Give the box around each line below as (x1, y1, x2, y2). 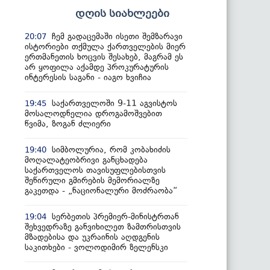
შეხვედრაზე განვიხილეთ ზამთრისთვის (25, 221, 181, 232)
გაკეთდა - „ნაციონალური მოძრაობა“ (25, 185, 177, 196)
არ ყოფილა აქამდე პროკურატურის (25, 61, 169, 72)
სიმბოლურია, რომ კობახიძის (52, 144, 171, 155)
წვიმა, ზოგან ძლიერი (25, 118, 111, 129)
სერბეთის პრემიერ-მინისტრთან (52, 211, 179, 222)
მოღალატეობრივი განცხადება (25, 154, 148, 165)
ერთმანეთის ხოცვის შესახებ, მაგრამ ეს (25, 51, 183, 62)
